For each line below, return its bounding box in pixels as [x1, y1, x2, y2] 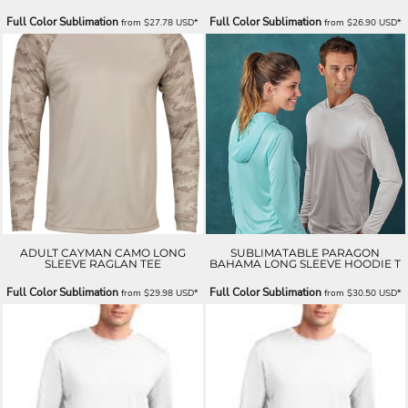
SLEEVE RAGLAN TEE [44, 256, 161, 270]
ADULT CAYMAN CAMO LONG [19, 245, 186, 260]
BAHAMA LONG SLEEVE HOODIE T [209, 256, 402, 270]
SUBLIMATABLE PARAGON [230, 245, 381, 260]
